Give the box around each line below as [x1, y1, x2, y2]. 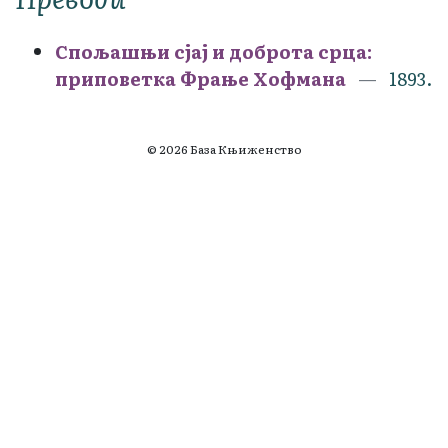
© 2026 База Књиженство [146, 139, 302, 158]
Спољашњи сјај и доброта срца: [55, 37, 372, 65]
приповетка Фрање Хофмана [55, 64, 346, 92]
